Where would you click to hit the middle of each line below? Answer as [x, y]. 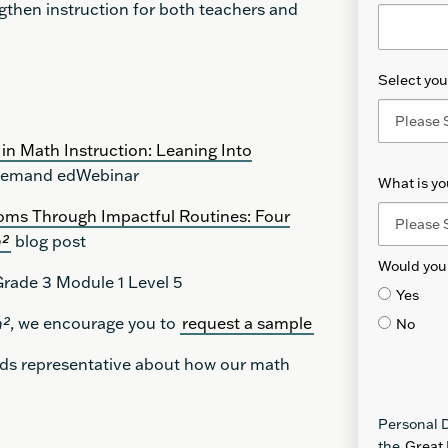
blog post [48, 241]
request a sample [247, 323]
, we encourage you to [95, 323]
